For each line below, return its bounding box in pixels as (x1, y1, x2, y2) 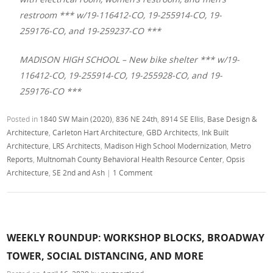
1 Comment (113, 167, 153, 177)
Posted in (7, 113, 40, 124)
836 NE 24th (116, 113, 158, 124)
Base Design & (207, 113, 258, 124)
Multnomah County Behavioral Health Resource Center (37, 154, 223, 164)
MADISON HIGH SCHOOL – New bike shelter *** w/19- (19, 53, 240, 65)
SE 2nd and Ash (52, 167, 105, 177)
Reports (7, 154, 34, 164)
